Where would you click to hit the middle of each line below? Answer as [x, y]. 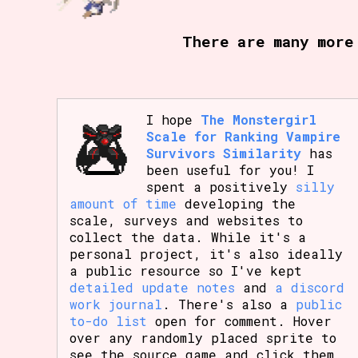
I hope [174, 120]
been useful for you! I [231, 170]
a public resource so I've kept [186, 271]
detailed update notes [153, 288]
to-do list [109, 321]
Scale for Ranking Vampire [244, 137]
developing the [237, 204]
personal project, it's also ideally [207, 254]
